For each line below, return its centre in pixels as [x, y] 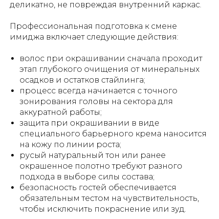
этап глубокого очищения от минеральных [109, 69]
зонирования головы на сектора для [96, 101]
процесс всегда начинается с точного [99, 91]
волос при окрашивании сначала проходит [111, 58]
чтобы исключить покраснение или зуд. [103, 209]
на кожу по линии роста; [70, 144]
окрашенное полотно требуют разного [101, 166]
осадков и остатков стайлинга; [82, 80]
